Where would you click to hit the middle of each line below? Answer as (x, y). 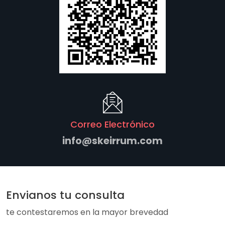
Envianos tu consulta (65, 195)
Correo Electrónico (113, 124)
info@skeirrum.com (113, 141)
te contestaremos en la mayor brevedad (87, 212)
